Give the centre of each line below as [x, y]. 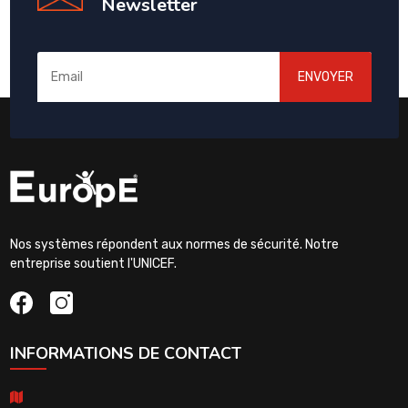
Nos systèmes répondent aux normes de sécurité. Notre [174, 244]
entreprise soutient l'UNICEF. [93, 263]
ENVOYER [325, 76]
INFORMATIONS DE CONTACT [125, 353]
